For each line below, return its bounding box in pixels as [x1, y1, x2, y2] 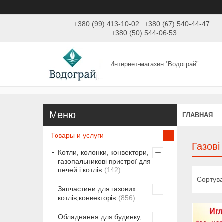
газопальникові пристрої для [58, 157, 151, 166]
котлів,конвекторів [58, 194, 116, 202]
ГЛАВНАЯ [182, 111, 213, 119]
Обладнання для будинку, [58, 213, 142, 221]
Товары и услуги [51, 131, 104, 140]
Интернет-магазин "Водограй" [110, 60, 199, 68]
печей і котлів [58, 166, 102, 174]
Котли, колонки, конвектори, [58, 148, 149, 157]
